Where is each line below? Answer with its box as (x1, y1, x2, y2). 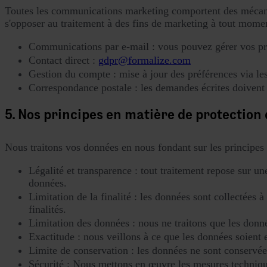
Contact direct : (29, 54, 98, 66)
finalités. (29, 203, 66, 215)
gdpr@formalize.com (98, 54, 191, 66)
